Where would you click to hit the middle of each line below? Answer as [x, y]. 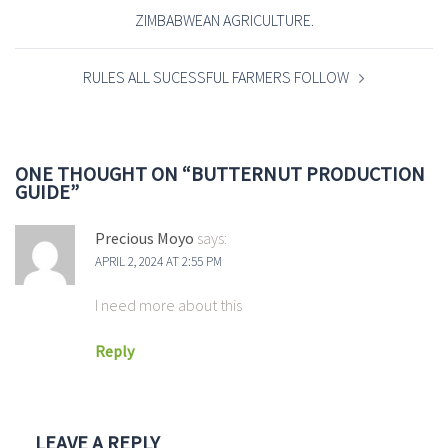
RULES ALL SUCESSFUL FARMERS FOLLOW [216, 77]
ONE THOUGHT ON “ [103, 174]
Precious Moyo [144, 238]
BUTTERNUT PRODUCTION [308, 174]
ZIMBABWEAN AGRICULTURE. [224, 20]
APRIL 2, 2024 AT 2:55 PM [158, 262]
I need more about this [168, 305]
